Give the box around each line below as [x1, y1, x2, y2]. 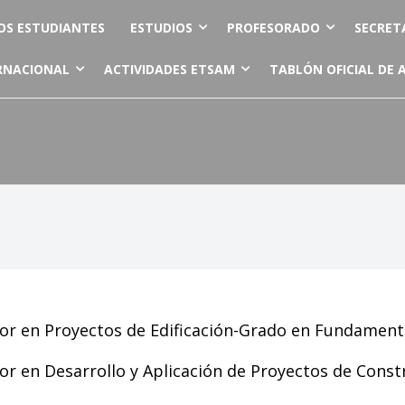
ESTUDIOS [130, 19, 193, 36]
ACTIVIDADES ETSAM [104, 61, 235, 78]
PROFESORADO [227, 19, 320, 36]
